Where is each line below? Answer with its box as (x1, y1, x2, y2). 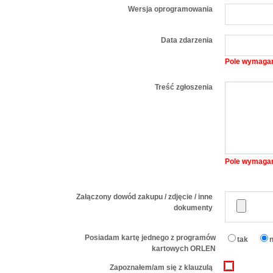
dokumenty (174, 204, 213, 212)
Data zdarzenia (161, 36, 213, 44)
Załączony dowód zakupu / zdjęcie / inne (76, 193, 213, 201)
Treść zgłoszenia (155, 83, 213, 91)
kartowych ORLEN (152, 244, 216, 253)
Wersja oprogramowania (128, 5, 213, 13)
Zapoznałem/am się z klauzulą (110, 263, 213, 272)
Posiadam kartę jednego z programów (85, 233, 216, 242)
